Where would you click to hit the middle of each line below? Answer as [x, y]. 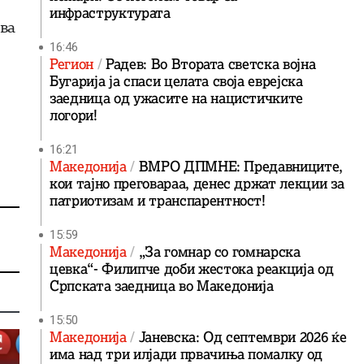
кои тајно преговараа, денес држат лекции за [197, 184]
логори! [74, 115]
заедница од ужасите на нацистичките [177, 98]
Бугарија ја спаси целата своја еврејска [176, 81]
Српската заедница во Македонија [162, 286]
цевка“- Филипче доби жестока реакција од [192, 269]
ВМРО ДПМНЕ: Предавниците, [241, 167]
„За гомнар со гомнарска [219, 252]
